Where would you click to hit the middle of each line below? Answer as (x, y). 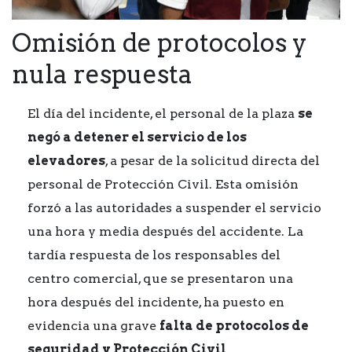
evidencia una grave (93, 326)
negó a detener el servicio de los (137, 137)
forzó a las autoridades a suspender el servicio (174, 208)
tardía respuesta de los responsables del (154, 255)
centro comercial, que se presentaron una (160, 279)
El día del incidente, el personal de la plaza (163, 114)
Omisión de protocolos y (159, 43)
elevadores (66, 161)
